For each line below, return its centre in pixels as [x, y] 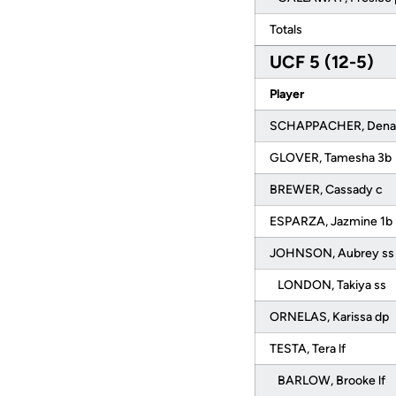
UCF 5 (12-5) [322, 62]
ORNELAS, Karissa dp [331, 317]
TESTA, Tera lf [309, 349]
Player [288, 94]
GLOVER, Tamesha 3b [332, 158]
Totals [287, 30]
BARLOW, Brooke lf [329, 381]
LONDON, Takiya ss [329, 285]
